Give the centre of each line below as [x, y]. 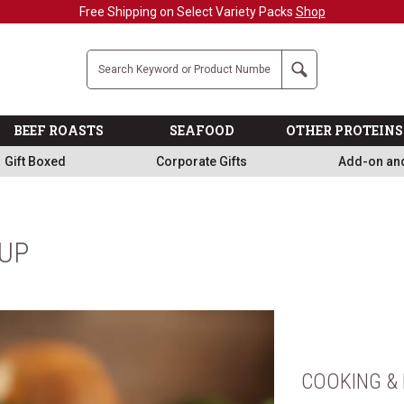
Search [312, 60]
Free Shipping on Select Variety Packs [187, 12]
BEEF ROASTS [58, 130]
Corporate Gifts [202, 161]
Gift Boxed [35, 161]
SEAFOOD [201, 130]
